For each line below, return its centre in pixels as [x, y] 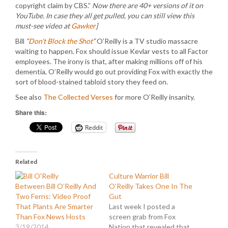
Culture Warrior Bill [139, 176]
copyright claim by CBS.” [54, 5]
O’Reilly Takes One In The [151, 186]
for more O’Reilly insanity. [154, 97]
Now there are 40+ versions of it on [148, 5]
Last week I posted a [142, 206]
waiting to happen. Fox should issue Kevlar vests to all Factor [112, 51]
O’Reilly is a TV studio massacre [147, 41]
